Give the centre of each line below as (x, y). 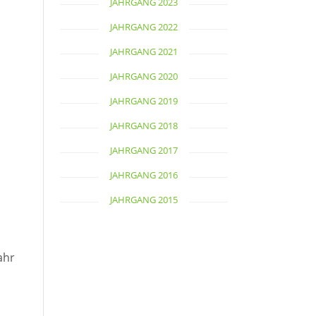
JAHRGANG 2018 (144, 126)
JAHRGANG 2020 (144, 76)
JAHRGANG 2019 (144, 101)
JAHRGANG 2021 (144, 51)
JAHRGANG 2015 (144, 200)
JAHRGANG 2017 (144, 150)
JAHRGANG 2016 (144, 175)
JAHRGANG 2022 (144, 27)
